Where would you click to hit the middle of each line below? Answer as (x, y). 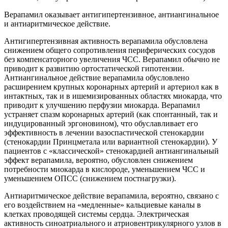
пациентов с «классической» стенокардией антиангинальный (111, 151)
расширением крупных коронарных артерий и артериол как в (111, 87)
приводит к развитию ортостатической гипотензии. (94, 69)
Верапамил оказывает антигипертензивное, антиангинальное (111, 15)
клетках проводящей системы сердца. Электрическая (96, 214)
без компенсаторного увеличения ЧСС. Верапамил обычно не (112, 60)
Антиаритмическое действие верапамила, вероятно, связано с (111, 196)
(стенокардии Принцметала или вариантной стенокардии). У (111, 142)
